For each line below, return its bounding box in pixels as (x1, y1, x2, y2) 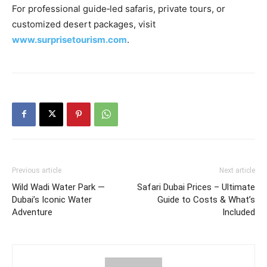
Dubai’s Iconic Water (12, 194, 92, 205)
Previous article (12, 166, 61, 175)
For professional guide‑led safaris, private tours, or (12, 2, 225, 14)
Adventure (12, 206, 52, 218)
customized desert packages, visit (12, 18, 156, 30)
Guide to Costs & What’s (157, 194, 255, 205)
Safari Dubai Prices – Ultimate (137, 181, 255, 193)
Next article (219, 166, 255, 175)
